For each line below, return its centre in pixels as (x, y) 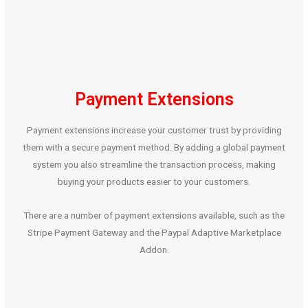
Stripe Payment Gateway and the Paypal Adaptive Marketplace (154, 233)
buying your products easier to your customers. (154, 182)
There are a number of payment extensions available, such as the (154, 216)
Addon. (154, 250)
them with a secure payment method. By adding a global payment (154, 147)
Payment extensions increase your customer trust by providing (154, 130)
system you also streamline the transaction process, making (154, 165)
